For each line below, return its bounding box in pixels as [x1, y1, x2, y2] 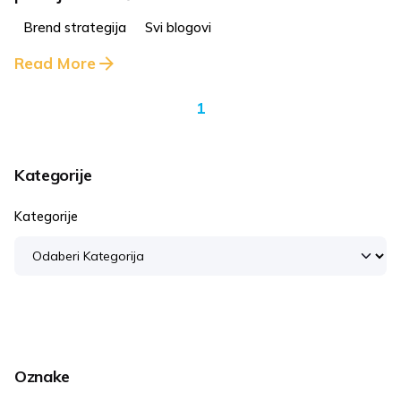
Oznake [14, 366, 70, 388]
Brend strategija [23, 18, 127, 36]
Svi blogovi [145, 18, 212, 36]
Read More [14, 54, 96, 73]
